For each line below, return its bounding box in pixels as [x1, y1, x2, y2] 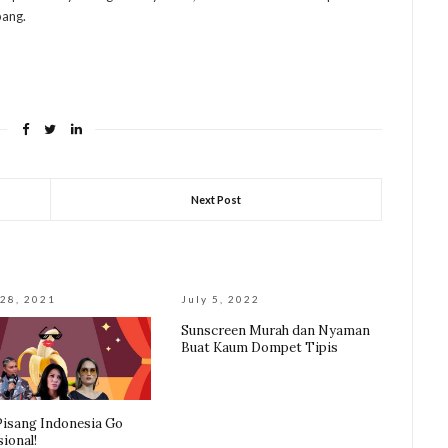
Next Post [191, 193, 241, 207]
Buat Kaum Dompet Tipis [181, 339, 339, 357]
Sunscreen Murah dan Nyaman [181, 322, 371, 340]
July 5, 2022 [181, 293, 261, 306]
